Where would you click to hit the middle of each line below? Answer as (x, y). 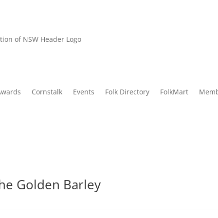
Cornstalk (47, 92)
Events (83, 92)
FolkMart (174, 92)
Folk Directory (127, 92)
